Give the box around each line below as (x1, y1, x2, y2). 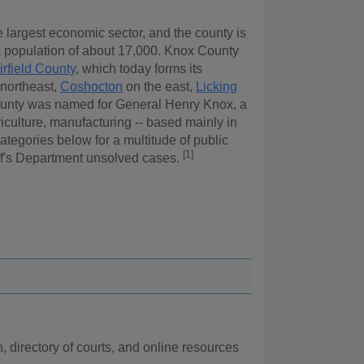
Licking (196, 80, 237, 94)
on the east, (123, 80, 196, 94)
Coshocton (60, 80, 123, 94)
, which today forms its (76, 62, 202, 76)
